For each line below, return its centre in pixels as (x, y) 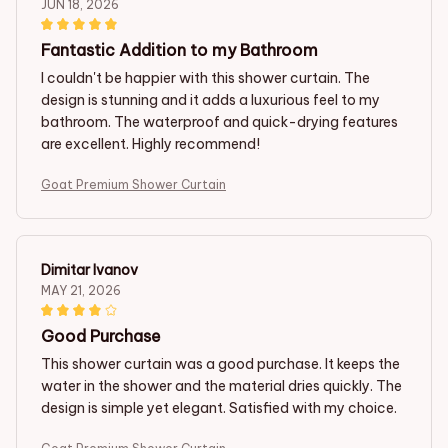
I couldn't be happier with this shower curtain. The (205, 77)
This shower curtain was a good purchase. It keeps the (220, 363)
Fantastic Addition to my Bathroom (179, 49)
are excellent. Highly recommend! (150, 143)
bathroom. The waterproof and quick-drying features (219, 121)
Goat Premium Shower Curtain (133, 184)
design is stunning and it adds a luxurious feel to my (210, 99)
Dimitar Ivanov (89, 269)
